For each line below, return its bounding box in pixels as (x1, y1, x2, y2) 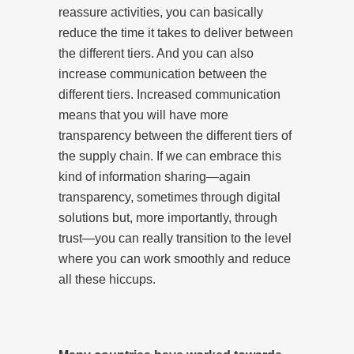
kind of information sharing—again (58, 169, 250, 183)
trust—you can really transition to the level (58, 231, 292, 245)
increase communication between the (58, 66, 267, 81)
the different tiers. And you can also (58, 46, 254, 60)
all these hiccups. (58, 272, 156, 286)
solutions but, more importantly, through (58, 210, 277, 224)
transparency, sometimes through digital (58, 190, 281, 204)
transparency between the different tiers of (58, 128, 292, 142)
